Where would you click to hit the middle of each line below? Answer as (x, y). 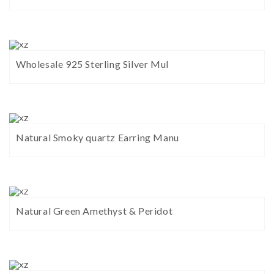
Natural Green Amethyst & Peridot (94, 211)
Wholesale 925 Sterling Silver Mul (92, 64)
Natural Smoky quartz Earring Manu (98, 138)
